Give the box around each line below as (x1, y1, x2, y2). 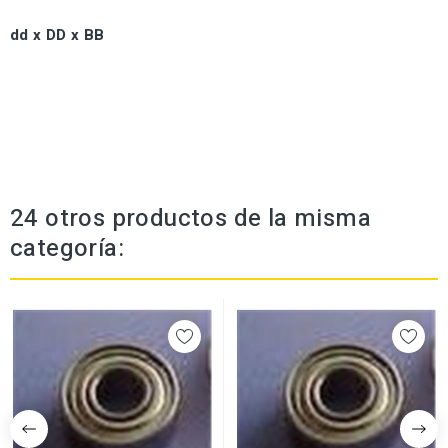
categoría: (10, 231, 125, 267)
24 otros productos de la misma (10, 201, 371, 237)
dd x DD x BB (10, 24, 105, 47)
